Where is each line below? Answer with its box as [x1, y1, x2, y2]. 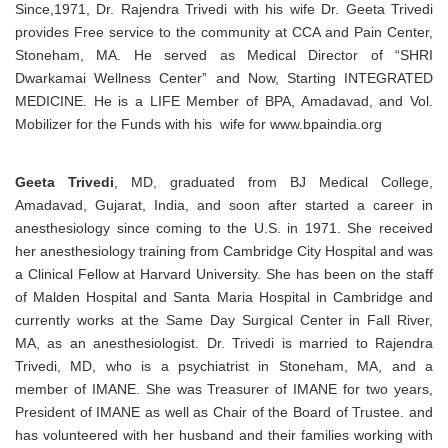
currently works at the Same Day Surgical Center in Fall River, [15, 311, 433, 328]
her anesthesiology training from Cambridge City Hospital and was [15, 242, 433, 259]
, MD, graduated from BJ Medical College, [114, 173, 433, 190]
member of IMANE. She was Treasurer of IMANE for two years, [15, 380, 433, 397]
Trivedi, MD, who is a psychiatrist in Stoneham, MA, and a [15, 357, 433, 374]
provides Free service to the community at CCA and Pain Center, [15, 24, 433, 40]
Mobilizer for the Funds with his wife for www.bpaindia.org [15, 116, 386, 132]
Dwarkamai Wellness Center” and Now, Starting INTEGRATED [15, 70, 433, 86]
